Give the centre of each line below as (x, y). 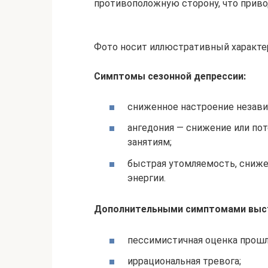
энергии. (147, 178)
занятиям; (150, 142)
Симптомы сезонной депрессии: (170, 76)
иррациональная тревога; (184, 261)
